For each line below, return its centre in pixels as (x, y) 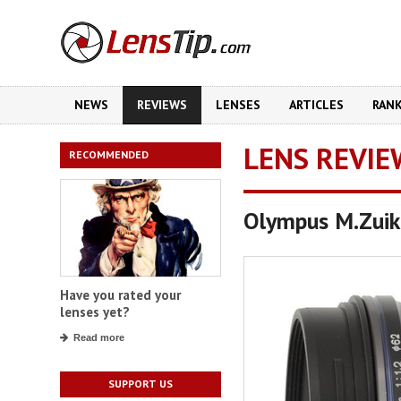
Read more (99, 338)
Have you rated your (120, 295)
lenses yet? (95, 312)
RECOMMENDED (109, 154)
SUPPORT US (141, 384)
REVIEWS (162, 105)
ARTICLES (316, 105)
